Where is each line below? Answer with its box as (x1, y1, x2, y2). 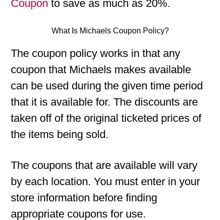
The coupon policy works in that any (11, 47, 181, 59)
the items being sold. (11, 128, 109, 140)
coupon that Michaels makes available (11, 63, 192, 76)
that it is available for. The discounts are (11, 96, 198, 108)
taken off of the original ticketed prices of (11, 112, 202, 124)
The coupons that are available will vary (11, 159, 198, 171)
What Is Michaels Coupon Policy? (51, 27, 169, 35)
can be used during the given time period (11, 80, 203, 92)
